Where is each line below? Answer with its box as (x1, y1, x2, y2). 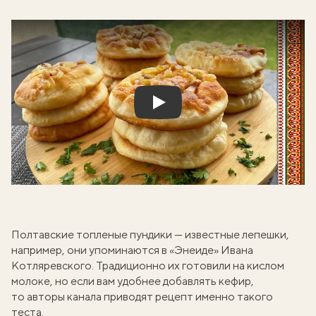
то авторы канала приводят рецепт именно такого (11, 290, 273, 303)
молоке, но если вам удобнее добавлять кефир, (11, 274, 254, 288)
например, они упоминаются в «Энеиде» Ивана (11, 243, 253, 257)
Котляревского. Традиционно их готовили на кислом (11, 259, 284, 272)
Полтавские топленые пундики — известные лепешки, (11, 228, 289, 241)
